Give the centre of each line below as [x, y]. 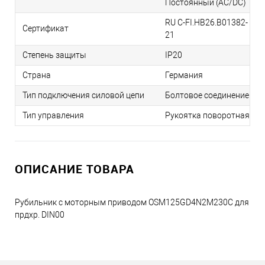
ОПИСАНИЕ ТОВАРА [75, 169]
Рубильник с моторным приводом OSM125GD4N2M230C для [132, 203]
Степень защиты [54, 55]
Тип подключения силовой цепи [83, 96]
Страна [37, 75]
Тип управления [53, 116]
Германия [184, 75]
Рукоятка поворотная [207, 116]
